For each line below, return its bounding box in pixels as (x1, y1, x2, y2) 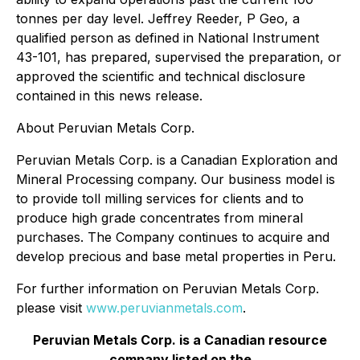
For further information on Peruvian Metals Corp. (16, 280, 319, 297)
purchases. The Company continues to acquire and (16, 229, 329, 245)
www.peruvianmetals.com (86, 300, 243, 316)
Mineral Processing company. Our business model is (16, 171, 335, 187)
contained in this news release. (16, 88, 202, 104)
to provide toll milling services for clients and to (16, 190, 304, 207)
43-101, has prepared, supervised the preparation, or (16, 49, 342, 65)
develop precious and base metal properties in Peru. (16, 248, 336, 264)
